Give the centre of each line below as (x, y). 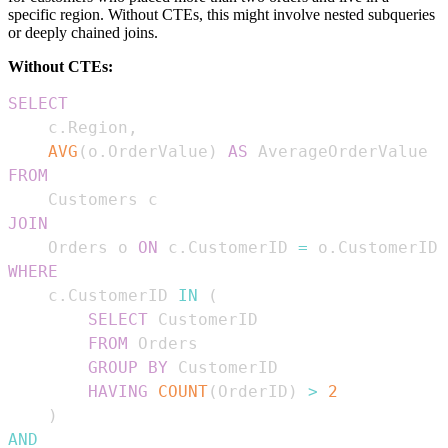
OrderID (253, 392)
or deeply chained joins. (83, 33)
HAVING (118, 392)
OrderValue (158, 152)
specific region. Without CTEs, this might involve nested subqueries (221, 15)
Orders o (73, 248)
